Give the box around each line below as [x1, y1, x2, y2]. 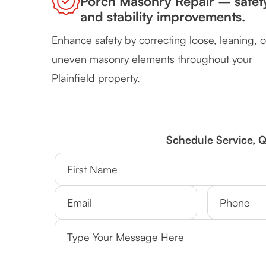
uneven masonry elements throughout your [52, 52, 252, 66]
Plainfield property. [52, 71, 140, 85]
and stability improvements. [80, 8, 245, 25]
